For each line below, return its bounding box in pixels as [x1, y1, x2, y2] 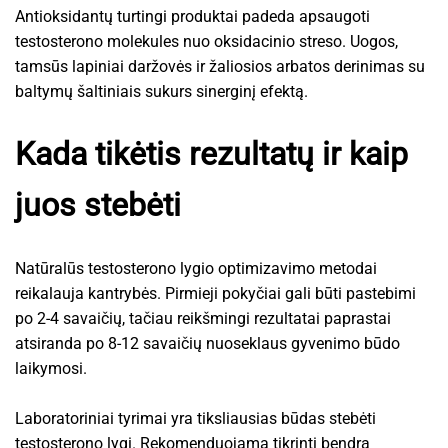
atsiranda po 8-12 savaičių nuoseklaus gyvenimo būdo [15, 333, 400, 353]
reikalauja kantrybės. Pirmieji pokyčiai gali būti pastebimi [15, 283, 416, 303]
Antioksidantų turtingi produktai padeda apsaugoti [15, 6, 370, 26]
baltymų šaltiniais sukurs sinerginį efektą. [15, 81, 308, 101]
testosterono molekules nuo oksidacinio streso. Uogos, [15, 31, 398, 51]
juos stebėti [15, 185, 181, 224]
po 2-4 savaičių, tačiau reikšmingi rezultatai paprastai [15, 308, 391, 328]
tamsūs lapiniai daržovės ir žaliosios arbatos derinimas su [15, 56, 425, 76]
